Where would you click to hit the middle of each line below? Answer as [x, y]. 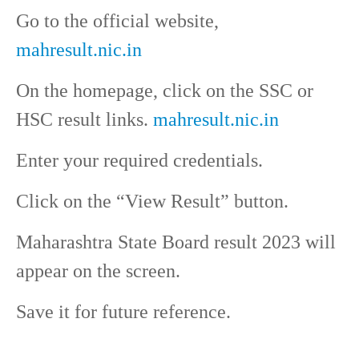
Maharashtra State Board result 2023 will [176, 242]
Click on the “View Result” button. [152, 201]
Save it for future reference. [123, 311]
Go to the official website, [117, 20]
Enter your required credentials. [139, 160]
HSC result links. [85, 119]
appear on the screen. [98, 270]
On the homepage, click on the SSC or [165, 90]
